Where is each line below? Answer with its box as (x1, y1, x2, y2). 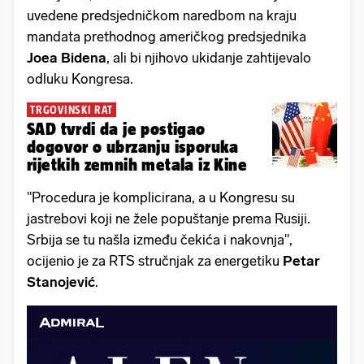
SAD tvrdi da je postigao (27, 119, 206, 139)
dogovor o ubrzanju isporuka (27, 137, 239, 157)
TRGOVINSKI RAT (30, 103, 113, 117)
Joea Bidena (27, 50, 106, 67)
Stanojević (27, 274, 95, 291)
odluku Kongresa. (27, 71, 133, 88)
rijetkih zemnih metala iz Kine (27, 155, 247, 175)
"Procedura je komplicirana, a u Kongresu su (27, 189, 295, 206)
